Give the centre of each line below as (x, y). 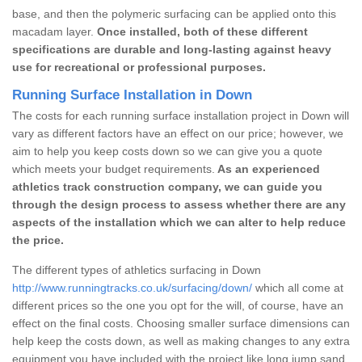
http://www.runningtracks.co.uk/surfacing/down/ (132, 287)
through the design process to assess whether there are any (179, 204)
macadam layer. (55, 31)
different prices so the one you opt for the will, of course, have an (178, 305)
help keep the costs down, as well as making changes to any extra (181, 341)
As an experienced (267, 168)
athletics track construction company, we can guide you (167, 186)
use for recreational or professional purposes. (139, 67)
